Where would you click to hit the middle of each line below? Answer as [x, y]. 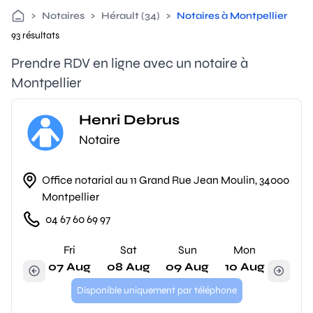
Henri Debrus [129, 120]
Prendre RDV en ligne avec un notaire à [130, 63]
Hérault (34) [131, 16]
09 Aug [188, 267]
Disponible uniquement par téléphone [156, 290]
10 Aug [245, 267]
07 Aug [70, 267]
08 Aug [128, 267]
